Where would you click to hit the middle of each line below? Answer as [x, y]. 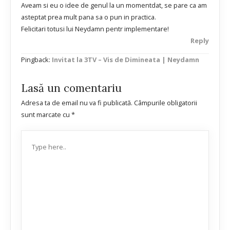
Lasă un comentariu [71, 88]
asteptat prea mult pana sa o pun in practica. [89, 17]
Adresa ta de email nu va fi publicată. [77, 103]
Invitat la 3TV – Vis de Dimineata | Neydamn [126, 59]
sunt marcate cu [46, 115]
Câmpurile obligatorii [166, 103]
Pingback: [36, 59]
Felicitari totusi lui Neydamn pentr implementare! [95, 29]
